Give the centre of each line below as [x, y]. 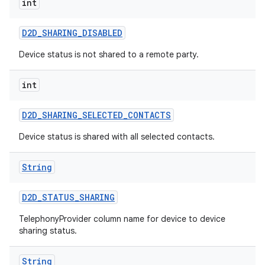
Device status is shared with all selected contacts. [117, 137]
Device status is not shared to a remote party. [109, 54]
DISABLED [102, 33]
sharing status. [48, 231]
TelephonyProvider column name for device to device [122, 219]
